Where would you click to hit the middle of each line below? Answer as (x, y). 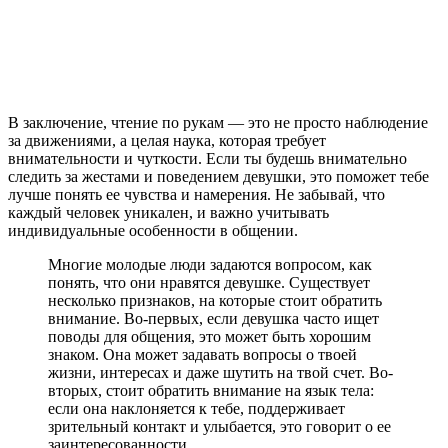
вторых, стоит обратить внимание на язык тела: (211, 390)
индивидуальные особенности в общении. (153, 230)
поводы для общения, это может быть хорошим (209, 336)
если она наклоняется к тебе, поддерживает (196, 408)
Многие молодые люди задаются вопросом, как (210, 264)
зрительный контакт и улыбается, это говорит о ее (219, 426)
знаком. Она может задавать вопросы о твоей (202, 354)
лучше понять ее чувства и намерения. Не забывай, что (196, 194)
